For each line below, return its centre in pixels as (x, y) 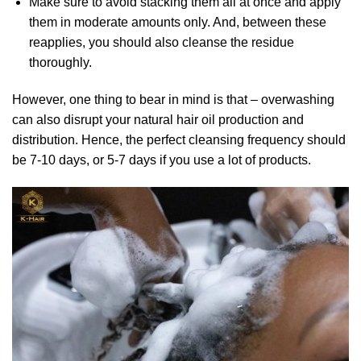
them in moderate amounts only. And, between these (177, 22)
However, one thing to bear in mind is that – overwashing (173, 99)
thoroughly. (60, 62)
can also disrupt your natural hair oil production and (158, 119)
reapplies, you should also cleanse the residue (161, 42)
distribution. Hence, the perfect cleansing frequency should (179, 139)
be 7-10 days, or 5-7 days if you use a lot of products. (162, 160)
